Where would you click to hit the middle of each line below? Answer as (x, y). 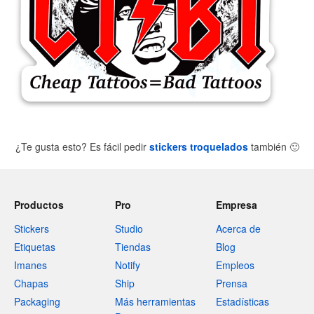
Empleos (235, 265)
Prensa (232, 283)
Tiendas (133, 247)
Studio (129, 228)
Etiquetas (35, 247)
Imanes (30, 265)
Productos (39, 205)
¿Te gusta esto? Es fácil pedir (82, 146)
